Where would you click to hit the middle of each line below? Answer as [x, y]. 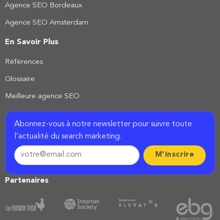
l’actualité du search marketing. [68, 136]
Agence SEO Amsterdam [46, 23]
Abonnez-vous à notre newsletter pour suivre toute [103, 124]
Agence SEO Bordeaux [43, 6]
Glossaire [20, 80]
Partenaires [27, 180]
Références [24, 62]
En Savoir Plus [31, 42]
